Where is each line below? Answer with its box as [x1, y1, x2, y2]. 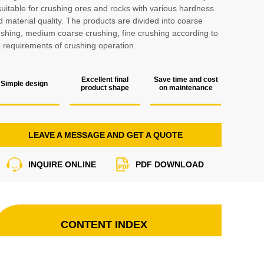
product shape [81, 84, 129, 92]
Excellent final [81, 75, 128, 84]
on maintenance [159, 84, 213, 92]
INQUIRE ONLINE [28, 160, 96, 169]
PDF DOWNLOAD [136, 160, 204, 169]
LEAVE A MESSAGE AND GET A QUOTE [28, 130, 183, 140]
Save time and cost [153, 75, 218, 84]
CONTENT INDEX [60, 219, 147, 230]
